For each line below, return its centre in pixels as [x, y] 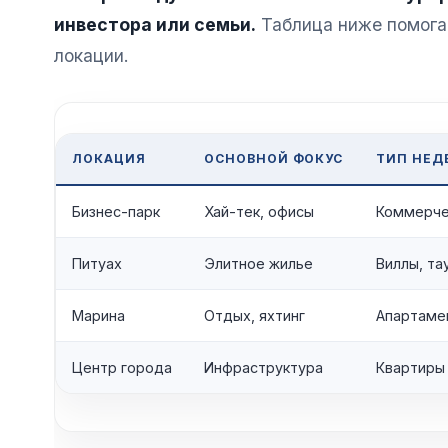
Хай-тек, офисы [258, 212]
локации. [91, 56]
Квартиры [410, 368]
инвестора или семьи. [154, 25]
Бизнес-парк [115, 212]
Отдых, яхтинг [254, 316]
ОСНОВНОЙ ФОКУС [273, 159]
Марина [98, 316]
